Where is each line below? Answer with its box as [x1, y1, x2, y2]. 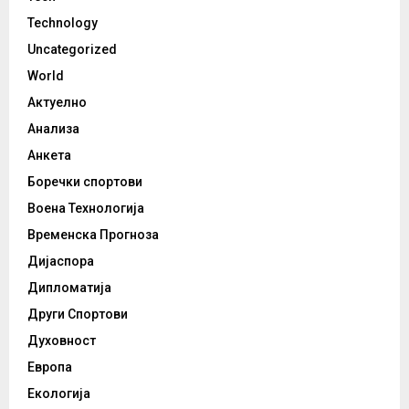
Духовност [27, 333, 96, 349]
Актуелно [27, 95, 87, 110]
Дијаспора [27, 254, 94, 269]
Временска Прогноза [27, 227, 159, 243]
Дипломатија [27, 280, 111, 296]
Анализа [27, 121, 79, 137]
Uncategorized [27, 42, 117, 58]
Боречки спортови [27, 174, 142, 190]
